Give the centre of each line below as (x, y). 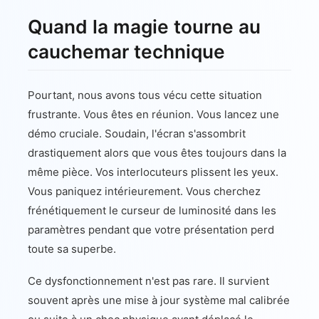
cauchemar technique (126, 52)
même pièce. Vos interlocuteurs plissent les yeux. (153, 172)
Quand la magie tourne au (144, 27)
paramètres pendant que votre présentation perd (151, 230)
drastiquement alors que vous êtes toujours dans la (157, 153)
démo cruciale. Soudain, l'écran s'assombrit (137, 134)
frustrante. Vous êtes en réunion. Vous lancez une (153, 115)
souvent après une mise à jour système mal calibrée (159, 300)
